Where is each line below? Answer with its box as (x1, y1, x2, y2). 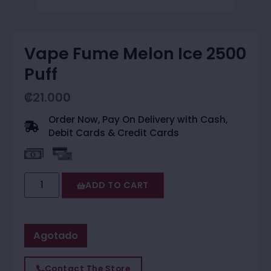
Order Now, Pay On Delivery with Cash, (48, 113, 227, 126)
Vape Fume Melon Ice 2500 (24, 42, 246, 65)
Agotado (33, 229, 78, 243)
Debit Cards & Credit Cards (48, 126, 179, 140)
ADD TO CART (85, 179, 149, 192)
